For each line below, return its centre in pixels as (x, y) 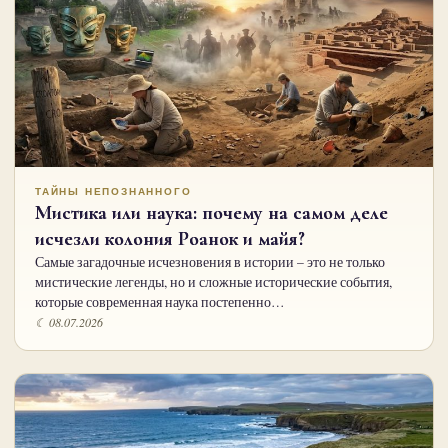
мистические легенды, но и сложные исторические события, (213, 282)
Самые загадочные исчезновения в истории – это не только (210, 262)
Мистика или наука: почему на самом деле (211, 213)
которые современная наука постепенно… (160, 302)
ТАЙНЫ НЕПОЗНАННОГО (113, 192)
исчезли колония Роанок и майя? (170, 239)
